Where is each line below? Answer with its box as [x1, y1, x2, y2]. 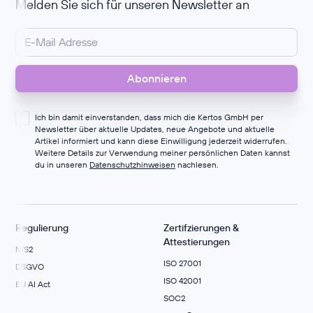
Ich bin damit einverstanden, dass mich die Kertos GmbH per [34, 112, 263, 123]
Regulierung [15, 221, 69, 235]
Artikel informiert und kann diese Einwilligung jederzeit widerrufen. [34, 136, 287, 147]
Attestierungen [163, 235, 230, 249]
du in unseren [34, 159, 89, 170]
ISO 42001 [163, 275, 201, 286]
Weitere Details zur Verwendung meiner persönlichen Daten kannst [34, 147, 290, 159]
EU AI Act [15, 278, 51, 289]
